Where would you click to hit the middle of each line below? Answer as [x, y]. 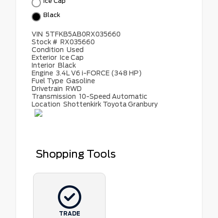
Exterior [45, 57]
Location [47, 104]
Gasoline [81, 81]
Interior [44, 65]
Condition [48, 49]
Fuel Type [48, 81]
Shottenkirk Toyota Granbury [111, 104]
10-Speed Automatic [113, 96]
